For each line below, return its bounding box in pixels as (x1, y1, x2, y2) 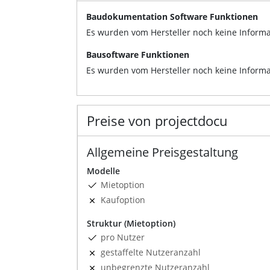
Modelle (87, 165, 120, 177)
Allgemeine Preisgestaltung (87, 143, 238, 160)
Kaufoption (101, 193, 145, 206)
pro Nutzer (101, 231, 145, 243)
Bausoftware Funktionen (86, 48, 189, 60)
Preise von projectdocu (87, 111, 228, 130)
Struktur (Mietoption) (87, 217, 175, 229)
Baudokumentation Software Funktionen (86, 10, 258, 22)
